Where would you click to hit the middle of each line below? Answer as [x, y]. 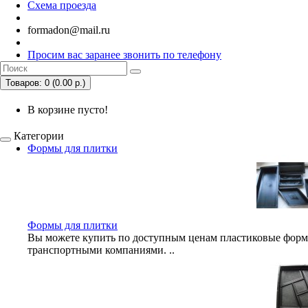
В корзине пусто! [68, 110]
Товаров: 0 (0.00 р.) [45, 83]
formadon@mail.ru [69, 30]
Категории [39, 136]
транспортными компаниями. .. [101, 250]
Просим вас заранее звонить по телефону [124, 55]
